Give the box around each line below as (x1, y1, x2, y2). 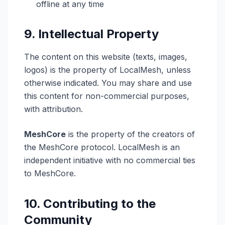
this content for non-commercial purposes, (24, 91, 189, 101)
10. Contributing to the (24, 196, 156, 211)
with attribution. (24, 104, 83, 114)
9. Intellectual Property (24, 27, 159, 41)
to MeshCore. (24, 168, 76, 178)
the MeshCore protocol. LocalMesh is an (24, 142, 180, 152)
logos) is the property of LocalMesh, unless (24, 65, 191, 75)
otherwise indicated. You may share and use (24, 78, 192, 88)
